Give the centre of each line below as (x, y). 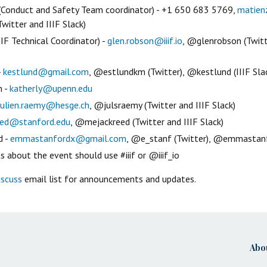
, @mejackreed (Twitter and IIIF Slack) (147, 121)
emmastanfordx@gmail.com (68, 138)
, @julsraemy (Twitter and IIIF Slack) (162, 105)
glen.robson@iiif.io (145, 40)
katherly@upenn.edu (51, 88)
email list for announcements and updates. (109, 178)
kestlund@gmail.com (46, 71)
